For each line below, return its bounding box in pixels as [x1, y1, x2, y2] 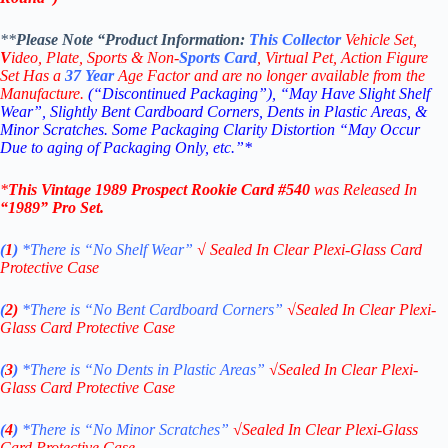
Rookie [191, 181, 237, 199]
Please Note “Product [16, 31, 161, 49]
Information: [161, 31, 249, 49]
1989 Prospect [95, 181, 191, 199]
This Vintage [8, 181, 95, 199]
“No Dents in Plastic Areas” [84, 361, 269, 379]
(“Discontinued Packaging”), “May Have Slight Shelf [88, 85, 430, 103]
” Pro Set [40, 199, 100, 217]
